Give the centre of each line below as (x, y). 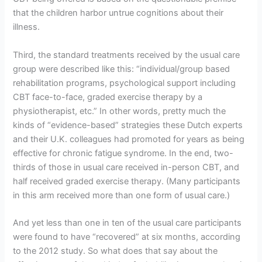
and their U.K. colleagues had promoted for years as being (129, 139)
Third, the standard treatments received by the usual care (127, 55)
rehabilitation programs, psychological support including (125, 83)
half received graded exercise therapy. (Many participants (127, 181)
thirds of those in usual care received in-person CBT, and (126, 167)
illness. (27, 27)
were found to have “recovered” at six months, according (127, 237)
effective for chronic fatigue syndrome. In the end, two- (123, 153)
